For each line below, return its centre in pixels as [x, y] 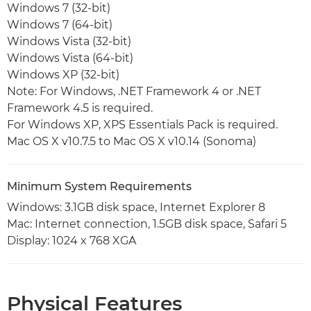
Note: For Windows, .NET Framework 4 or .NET [134, 91]
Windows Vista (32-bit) [69, 41]
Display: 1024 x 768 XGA [72, 240]
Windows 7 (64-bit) [60, 24]
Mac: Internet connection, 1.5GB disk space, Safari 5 [147, 224]
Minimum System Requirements [99, 186]
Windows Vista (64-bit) [70, 58]
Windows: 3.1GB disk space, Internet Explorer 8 [136, 207]
